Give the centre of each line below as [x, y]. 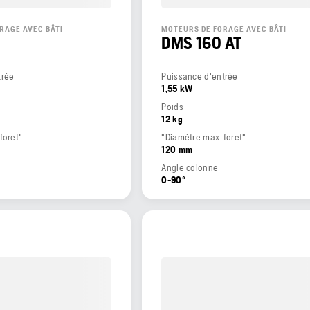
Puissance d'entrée [200, 76]
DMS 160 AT [202, 43]
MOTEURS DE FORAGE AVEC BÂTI [224, 29]
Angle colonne [190, 167]
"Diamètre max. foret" [204, 137]
